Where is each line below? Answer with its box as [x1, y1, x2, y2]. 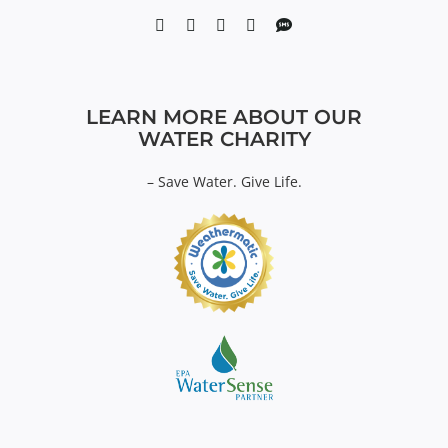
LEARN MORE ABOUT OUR [86, 104, 362, 129]
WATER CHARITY [137, 126, 311, 151]
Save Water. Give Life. [157, 171, 302, 191]
